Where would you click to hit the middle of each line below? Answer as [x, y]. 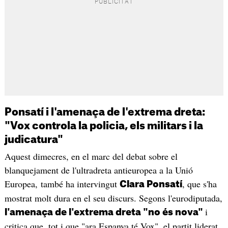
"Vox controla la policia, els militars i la [104, 126]
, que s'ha [199, 184]
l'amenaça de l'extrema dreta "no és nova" [105, 212]
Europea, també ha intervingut [62, 184]
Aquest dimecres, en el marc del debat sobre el [91, 156]
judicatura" [34, 140]
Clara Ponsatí [151, 184]
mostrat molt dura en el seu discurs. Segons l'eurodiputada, [113, 198]
